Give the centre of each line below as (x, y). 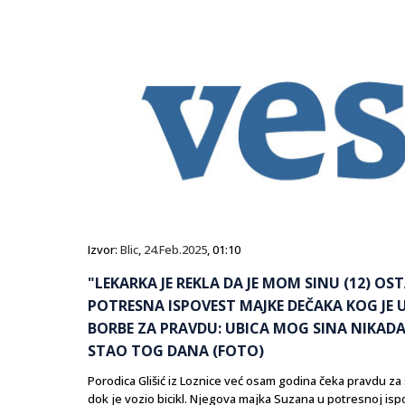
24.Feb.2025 (175, 250)
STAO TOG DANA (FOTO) (176, 351)
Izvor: (104, 250)
